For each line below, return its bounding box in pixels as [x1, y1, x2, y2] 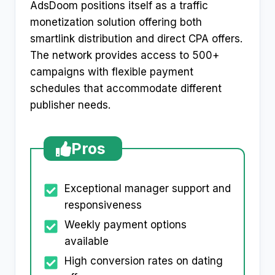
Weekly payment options [64, 219, 187, 231]
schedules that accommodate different [30, 82, 222, 95]
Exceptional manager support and [64, 182, 231, 195]
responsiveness [64, 199, 142, 212]
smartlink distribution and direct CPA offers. [30, 33, 242, 45]
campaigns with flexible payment [30, 66, 193, 79]
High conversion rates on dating [64, 255, 223, 268]
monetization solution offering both [30, 16, 202, 29]
